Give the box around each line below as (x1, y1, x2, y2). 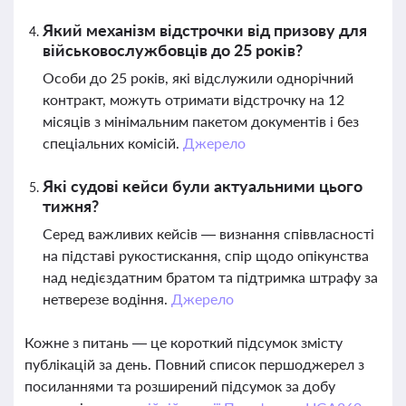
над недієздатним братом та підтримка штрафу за (43, 268, 378, 285)
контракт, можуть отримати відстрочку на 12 (43, 91, 344, 108)
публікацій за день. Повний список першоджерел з (24, 355, 364, 372)
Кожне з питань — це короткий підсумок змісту (24, 333, 343, 351)
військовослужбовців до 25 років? (43, 40, 303, 60)
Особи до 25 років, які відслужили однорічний (43, 69, 353, 86)
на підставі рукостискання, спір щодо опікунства (43, 246, 369, 264)
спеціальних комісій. (43, 134, 183, 151)
